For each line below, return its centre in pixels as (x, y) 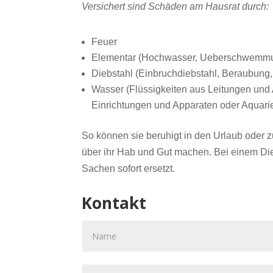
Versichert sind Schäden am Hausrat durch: (175, 7)
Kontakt (114, 203)
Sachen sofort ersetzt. (129, 169)
